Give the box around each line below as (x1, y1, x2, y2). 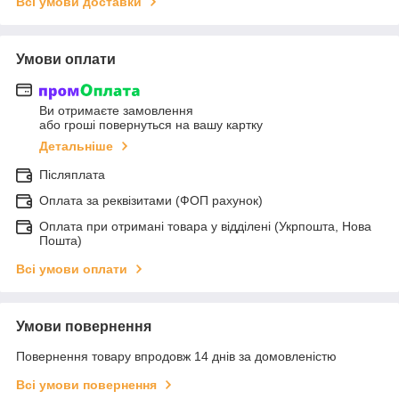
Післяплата (39, 167, 105, 183)
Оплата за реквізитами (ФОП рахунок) (39, 193, 263, 208)
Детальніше (39, 139, 113, 154)
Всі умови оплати (16, 262, 127, 277)
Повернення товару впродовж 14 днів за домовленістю (16, 349, 337, 364)
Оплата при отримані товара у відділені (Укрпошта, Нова (39, 219, 371, 234)
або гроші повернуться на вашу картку (39, 118, 263, 133)
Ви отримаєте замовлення (39, 103, 193, 118)
